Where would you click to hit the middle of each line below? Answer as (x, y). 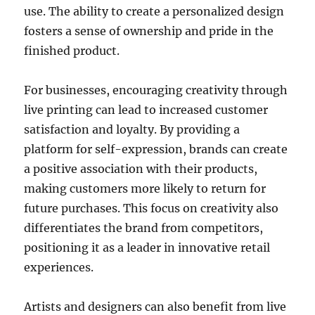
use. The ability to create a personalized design (154, 11)
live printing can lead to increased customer (146, 109)
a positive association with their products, (141, 168)
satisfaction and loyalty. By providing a (132, 129)
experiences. (59, 267)
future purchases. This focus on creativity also (152, 208)
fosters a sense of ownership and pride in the (149, 31)
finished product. (72, 50)
